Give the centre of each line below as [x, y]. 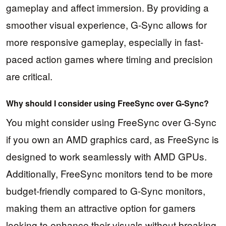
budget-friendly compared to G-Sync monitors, [106, 190]
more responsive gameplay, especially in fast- [105, 42]
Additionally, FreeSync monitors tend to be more [109, 173]
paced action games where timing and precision [109, 59]
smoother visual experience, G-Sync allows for [106, 25]
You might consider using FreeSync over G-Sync [111, 122]
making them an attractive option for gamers [101, 207]
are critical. [29, 76]
